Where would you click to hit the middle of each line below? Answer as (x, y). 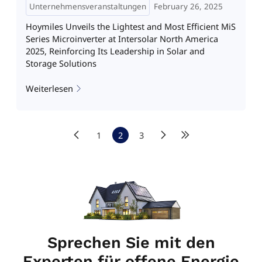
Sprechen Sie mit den (131, 242)
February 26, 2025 (188, 7)
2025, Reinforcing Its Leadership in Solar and (115, 51)
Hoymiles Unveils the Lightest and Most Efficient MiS (130, 26)
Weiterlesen (49, 89)
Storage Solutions (61, 63)
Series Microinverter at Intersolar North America (122, 38)
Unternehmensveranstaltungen (87, 7)
